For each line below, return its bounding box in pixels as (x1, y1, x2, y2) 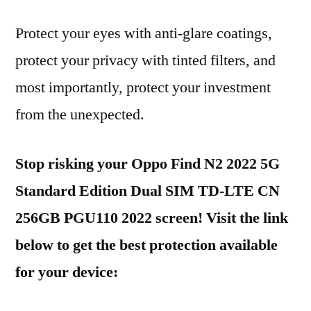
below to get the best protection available (15, 235, 278, 255)
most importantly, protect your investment (15, 78, 271, 97)
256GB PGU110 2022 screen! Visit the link (15, 208, 288, 228)
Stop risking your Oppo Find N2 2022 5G (15, 154, 280, 174)
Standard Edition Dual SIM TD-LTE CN (15, 181, 280, 201)
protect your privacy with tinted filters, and (15, 51, 276, 70)
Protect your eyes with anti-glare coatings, (15, 24, 272, 43)
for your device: (15, 262, 118, 282)
